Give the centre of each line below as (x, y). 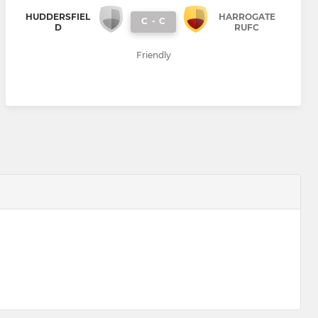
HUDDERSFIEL (58, 16)
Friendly (153, 55)
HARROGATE (247, 16)
